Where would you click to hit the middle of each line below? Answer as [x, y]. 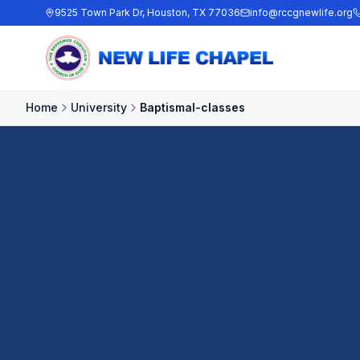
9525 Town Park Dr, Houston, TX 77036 [147, 12]
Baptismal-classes [192, 107]
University [99, 107]
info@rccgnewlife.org [301, 12]
